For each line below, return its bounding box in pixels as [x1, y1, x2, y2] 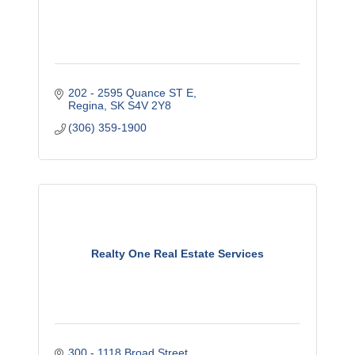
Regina [68, 99, 105, 112]
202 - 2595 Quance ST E [68, 86, 194, 99]
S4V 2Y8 [128, 99, 172, 112]
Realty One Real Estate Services [91, 247, 264, 260]
